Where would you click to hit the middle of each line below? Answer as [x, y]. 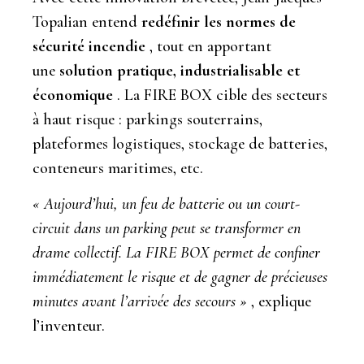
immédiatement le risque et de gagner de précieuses [180, 277]
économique [73, 95]
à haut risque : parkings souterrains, [147, 119]
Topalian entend [87, 22]
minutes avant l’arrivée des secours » [140, 302]
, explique [279, 302]
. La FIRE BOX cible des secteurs [220, 95]
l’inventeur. [69, 326]
